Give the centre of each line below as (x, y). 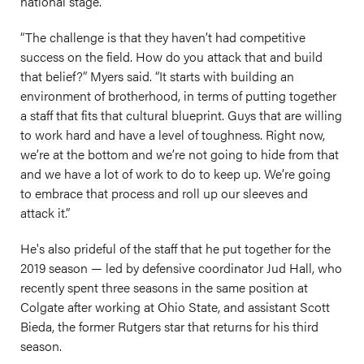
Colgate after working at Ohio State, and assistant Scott (175, 307)
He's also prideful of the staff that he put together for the (175, 248)
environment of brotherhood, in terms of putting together (178, 95)
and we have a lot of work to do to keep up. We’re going (175, 173)
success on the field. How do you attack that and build (171, 56)
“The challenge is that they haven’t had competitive (163, 37)
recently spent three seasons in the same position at (164, 287)
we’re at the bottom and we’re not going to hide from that (180, 154)
